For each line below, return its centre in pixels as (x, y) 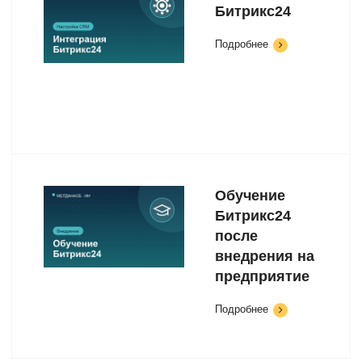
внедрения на (265, 256)
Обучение (250, 196)
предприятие (262, 276)
